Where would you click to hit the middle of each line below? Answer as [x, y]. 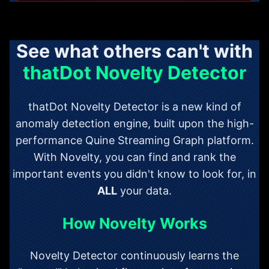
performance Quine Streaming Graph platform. [134, 140]
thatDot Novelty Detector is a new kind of [134, 106]
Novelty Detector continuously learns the [134, 255]
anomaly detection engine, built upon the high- [134, 123]
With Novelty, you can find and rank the [134, 157]
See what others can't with [134, 51]
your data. [144, 190]
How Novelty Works [134, 223]
